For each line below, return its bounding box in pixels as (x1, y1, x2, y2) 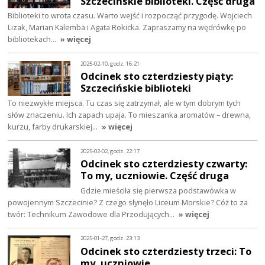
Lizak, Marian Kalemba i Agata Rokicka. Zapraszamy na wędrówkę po (8, 22, 247, 33)
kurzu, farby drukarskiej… (8, 121, 100, 132)
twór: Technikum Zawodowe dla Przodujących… (8, 209, 177, 220)
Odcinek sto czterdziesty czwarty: (80, 157, 248, 171)
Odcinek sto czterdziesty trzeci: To (80, 244, 252, 258)
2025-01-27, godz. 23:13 (80, 234, 140, 243)
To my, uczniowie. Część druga (80, 169, 230, 183)
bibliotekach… (8, 34, 59, 45)
